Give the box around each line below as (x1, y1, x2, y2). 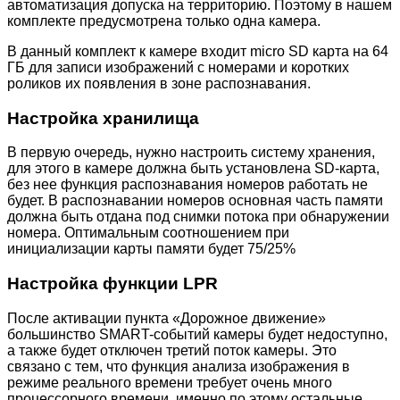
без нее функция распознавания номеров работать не (7, 177, 368, 193)
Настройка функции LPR (7, 274, 218, 293)
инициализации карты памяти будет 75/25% (7, 241, 296, 257)
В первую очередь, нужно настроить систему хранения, (7, 145, 375, 161)
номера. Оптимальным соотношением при (7, 225, 289, 241)
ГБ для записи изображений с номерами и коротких (7, 59, 349, 75)
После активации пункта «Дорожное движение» (7, 310, 326, 326)
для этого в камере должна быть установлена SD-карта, (7, 161, 379, 177)
